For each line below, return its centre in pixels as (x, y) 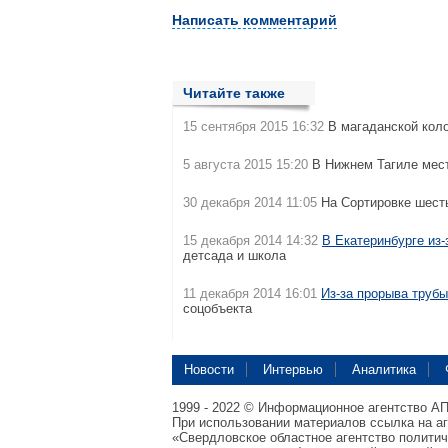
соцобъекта (217, 308)
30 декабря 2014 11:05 (250, 202)
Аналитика (384, 369)
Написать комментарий (254, 20)
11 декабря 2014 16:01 (250, 293)
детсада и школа (234, 255)
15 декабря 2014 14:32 (250, 240)
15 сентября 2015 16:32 (253, 126)
